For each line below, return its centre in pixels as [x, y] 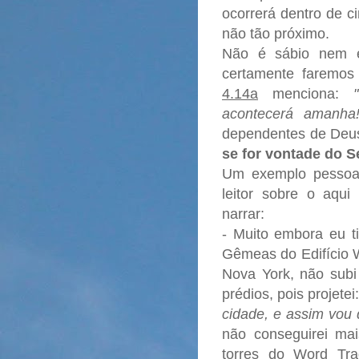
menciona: [306, 93]
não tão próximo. [276, 33]
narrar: [243, 214]
